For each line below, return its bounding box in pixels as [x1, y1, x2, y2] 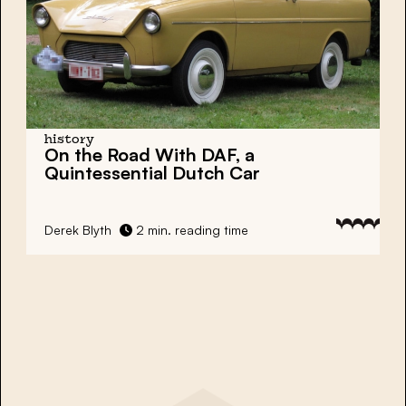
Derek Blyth [44, 221, 111, 237]
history [44, 133, 94, 146]
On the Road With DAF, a [44, 142, 255, 166]
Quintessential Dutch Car [44, 160, 260, 184]
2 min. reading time [132, 221, 248, 237]
